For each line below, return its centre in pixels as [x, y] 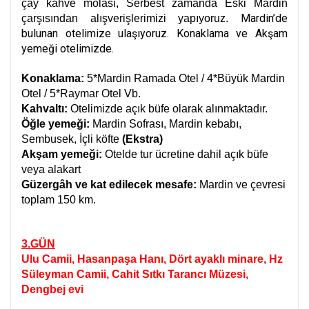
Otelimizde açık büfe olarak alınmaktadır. [168, 109]
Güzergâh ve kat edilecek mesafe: [109, 185]
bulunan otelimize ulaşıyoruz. [99, 33]
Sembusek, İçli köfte [72, 139]
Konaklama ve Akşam [232, 33]
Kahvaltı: [44, 109]
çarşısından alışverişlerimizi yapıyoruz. [131, 18]
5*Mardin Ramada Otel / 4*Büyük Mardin [185, 78]
